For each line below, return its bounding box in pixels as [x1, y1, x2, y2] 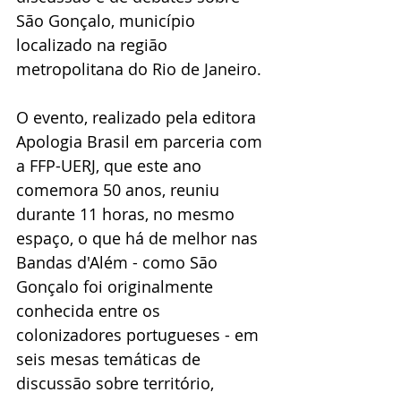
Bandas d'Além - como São [16, 251, 222, 273]
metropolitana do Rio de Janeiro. [16, 57, 261, 80]
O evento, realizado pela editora [16, 106, 260, 128]
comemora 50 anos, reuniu [16, 178, 224, 200]
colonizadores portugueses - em [16, 323, 263, 346]
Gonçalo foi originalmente [16, 275, 218, 297]
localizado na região [16, 33, 172, 55]
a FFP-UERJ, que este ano [16, 154, 206, 176]
